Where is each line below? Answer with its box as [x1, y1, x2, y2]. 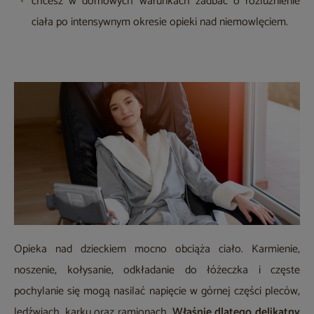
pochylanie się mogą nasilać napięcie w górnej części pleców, [14, 282, 300, 301]
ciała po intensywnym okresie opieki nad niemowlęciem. [32, 13, 288, 32]
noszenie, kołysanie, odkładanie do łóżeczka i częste [14, 261, 300, 280]
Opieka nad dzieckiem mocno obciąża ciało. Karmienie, [14, 240, 300, 259]
